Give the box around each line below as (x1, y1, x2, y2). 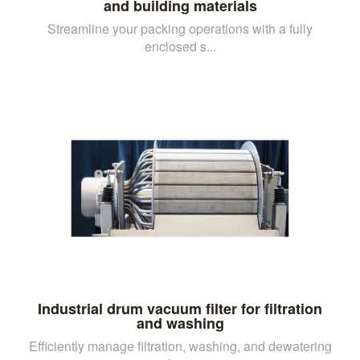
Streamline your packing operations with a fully (47, 18, 313, 38)
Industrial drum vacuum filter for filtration (38, 297, 322, 319)
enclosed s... (144, 36, 216, 55)
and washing (136, 312, 224, 333)
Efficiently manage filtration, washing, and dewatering (28, 336, 332, 355)
